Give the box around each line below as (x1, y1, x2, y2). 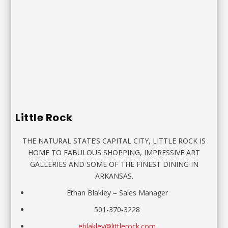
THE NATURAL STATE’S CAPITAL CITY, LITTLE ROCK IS (22, 136, 206, 146)
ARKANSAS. (95, 171, 133, 181)
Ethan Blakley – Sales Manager (66, 188, 168, 198)
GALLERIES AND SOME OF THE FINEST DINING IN (30, 159, 198, 169)
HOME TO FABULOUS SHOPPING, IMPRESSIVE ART (28, 148, 200, 158)
